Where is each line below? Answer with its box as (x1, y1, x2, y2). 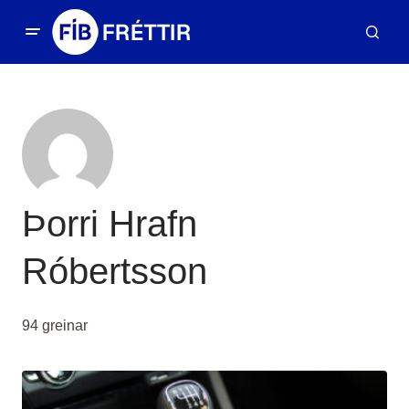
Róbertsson (22, 251, 207, 291)
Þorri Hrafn (22, 204, 197, 244)
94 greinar (22, 318, 88, 333)
